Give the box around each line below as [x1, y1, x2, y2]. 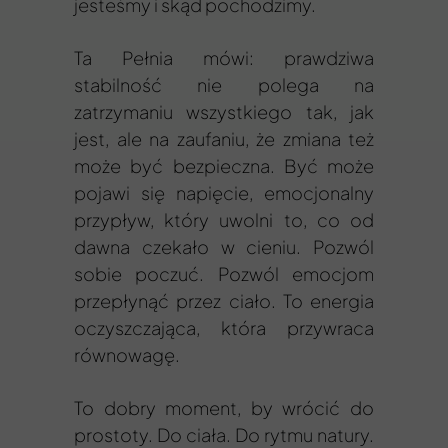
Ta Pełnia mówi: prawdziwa [74, 46, 374, 69]
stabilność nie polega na [74, 73, 374, 96]
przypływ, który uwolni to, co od [74, 208, 374, 231]
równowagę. [74, 343, 180, 366]
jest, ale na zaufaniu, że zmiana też [74, 127, 374, 150]
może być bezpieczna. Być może [74, 154, 374, 177]
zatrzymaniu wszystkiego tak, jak [74, 100, 374, 123]
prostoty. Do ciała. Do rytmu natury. [74, 423, 374, 446]
